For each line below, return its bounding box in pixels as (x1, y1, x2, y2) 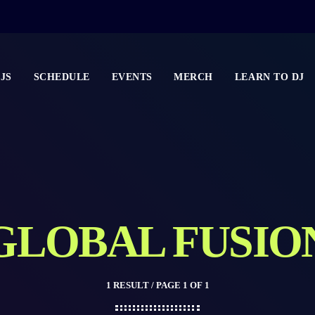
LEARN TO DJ (234, 71, 304, 82)
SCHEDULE (33, 71, 90, 82)
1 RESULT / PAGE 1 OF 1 (105, 280, 210, 290)
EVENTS (111, 71, 153, 82)
